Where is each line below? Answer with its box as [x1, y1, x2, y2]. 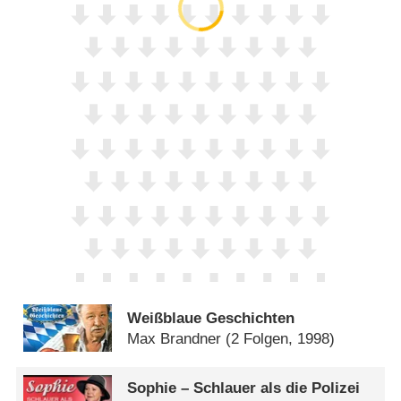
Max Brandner [127, 329, 222, 347]
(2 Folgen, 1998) [226, 329, 336, 347]
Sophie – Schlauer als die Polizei [127, 380, 361, 397]
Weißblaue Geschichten [127, 309, 295, 327]
